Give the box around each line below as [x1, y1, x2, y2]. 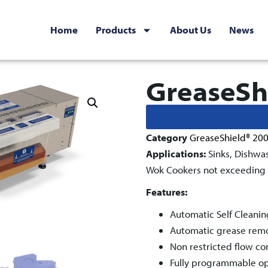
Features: [146, 185, 187, 198]
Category [146, 131, 187, 144]
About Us [170, 23, 212, 36]
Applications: [146, 147, 206, 160]
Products [96, 23, 136, 36]
